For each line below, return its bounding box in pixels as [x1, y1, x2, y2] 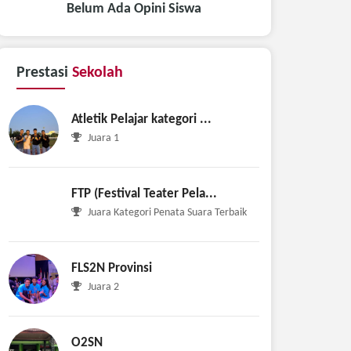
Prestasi [16, 64, 72, 81]
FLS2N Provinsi [71, 261, 152, 275]
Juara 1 [85, 132, 119, 144]
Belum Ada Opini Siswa [67, 2, 201, 16]
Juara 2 [85, 280, 119, 293]
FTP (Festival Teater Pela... [71, 186, 217, 201]
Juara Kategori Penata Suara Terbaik [85, 206, 247, 219]
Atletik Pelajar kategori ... [71, 112, 212, 126]
